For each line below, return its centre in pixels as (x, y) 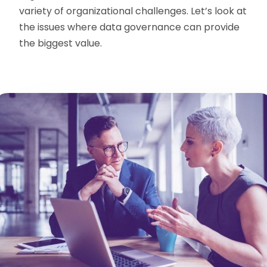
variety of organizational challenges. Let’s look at (133, 11)
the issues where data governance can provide (130, 27)
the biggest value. (61, 44)
